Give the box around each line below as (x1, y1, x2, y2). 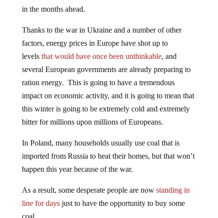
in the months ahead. (21, 4, 85, 13)
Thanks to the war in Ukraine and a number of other (21, 25, 182, 34)
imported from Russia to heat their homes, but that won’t (21, 151, 195, 160)
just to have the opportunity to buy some (59, 199, 185, 207)
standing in (156, 185, 190, 194)
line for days (21, 199, 60, 207)
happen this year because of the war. (21, 164, 133, 173)
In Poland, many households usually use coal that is (21, 138, 180, 147)
